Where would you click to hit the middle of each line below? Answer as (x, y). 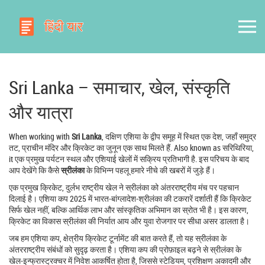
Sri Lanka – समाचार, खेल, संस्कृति (119, 87)
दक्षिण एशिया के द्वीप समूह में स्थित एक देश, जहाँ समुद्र (181, 136)
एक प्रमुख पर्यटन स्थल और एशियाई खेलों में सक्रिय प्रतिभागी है (105, 159)
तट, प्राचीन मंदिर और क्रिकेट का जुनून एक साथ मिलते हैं (90, 147)
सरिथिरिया (237, 147)
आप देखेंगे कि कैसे (35, 170)
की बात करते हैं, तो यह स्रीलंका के (178, 238)
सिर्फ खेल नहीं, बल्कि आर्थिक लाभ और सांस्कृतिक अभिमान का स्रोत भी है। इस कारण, (129, 209)
